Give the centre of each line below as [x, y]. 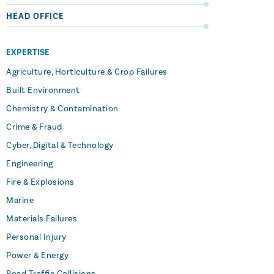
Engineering [30, 164]
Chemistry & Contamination [62, 109]
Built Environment [43, 91]
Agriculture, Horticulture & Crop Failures [87, 72]
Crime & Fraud [34, 127]
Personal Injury [36, 237]
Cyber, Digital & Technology [60, 146]
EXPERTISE [28, 53]
